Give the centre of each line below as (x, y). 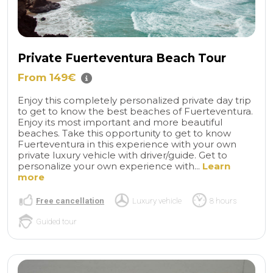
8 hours (223, 200)
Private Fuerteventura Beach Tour (122, 58)
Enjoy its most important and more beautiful (120, 122)
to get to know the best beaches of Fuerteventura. (135, 111)
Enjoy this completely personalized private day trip (134, 100)
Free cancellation (70, 200)
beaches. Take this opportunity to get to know (124, 133)
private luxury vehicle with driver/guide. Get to (122, 155)
